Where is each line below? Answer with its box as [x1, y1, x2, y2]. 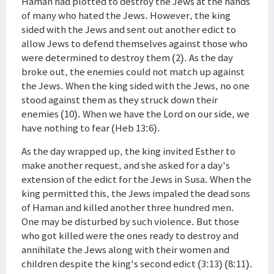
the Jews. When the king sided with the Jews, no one [21, 79, 250, 92]
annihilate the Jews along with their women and [21, 243, 229, 256]
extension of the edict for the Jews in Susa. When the [21, 172, 251, 186]
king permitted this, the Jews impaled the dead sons [21, 187, 250, 200]
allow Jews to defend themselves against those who [21, 37, 248, 50]
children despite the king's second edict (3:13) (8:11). [21, 257, 253, 270]
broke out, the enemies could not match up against [21, 65, 245, 78]
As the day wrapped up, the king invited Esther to [21, 144, 235, 158]
